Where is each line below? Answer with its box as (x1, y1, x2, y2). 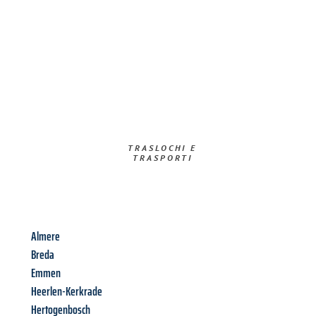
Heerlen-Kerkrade (31, 281, 102, 302)
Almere (31, 226, 60, 247)
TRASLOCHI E (128, 142, 197, 154)
